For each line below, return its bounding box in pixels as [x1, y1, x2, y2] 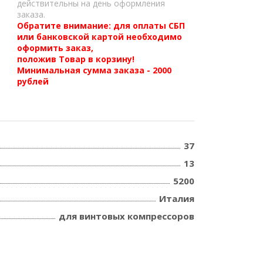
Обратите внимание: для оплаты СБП [17, 20, 186, 31]
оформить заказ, [17, 42, 94, 53]
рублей [17, 76, 49, 87]
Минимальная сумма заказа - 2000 [17, 65, 172, 76]
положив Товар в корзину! [17, 53, 135, 65]
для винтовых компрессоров [59, 210, 194, 222]
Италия [159, 193, 194, 204]
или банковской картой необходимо [17, 31, 183, 42]
